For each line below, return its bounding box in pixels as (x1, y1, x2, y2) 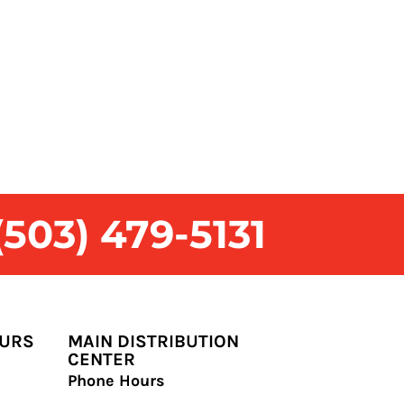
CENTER (67, 349, 135, 371)
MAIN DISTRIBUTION (67, 331, 239, 353)
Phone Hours (67, 371, 165, 391)
